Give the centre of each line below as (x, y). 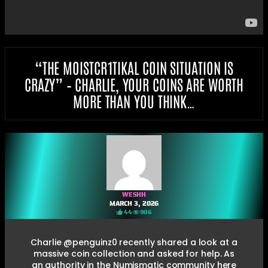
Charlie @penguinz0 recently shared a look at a (134, 242)
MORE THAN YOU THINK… (134, 100)
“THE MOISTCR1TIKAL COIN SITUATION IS (134, 67)
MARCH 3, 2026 (134, 203)
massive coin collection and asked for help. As (134, 253)
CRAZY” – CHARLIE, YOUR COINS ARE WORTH (134, 83)
